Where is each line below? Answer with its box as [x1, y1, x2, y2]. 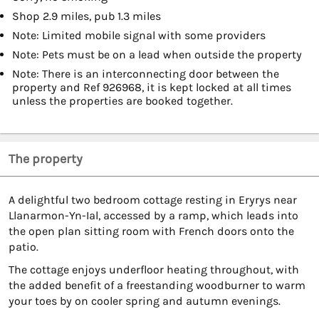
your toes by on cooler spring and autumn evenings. [9, 294, 281, 308]
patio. [9, 240, 38, 254]
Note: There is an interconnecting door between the [12, 67, 279, 81]
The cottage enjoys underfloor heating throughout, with [9, 263, 299, 277]
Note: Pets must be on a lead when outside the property [12, 48, 302, 62]
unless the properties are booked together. [12, 94, 233, 108]
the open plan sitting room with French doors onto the [9, 224, 294, 239]
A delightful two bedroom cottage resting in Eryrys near [9, 193, 297, 207]
